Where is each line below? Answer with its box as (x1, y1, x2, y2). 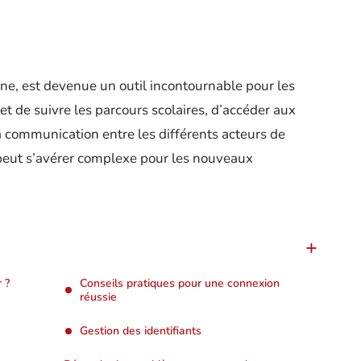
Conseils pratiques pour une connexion (80, 276, 280, 291)
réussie (80, 289, 117, 305)
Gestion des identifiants (80, 323, 201, 338)
